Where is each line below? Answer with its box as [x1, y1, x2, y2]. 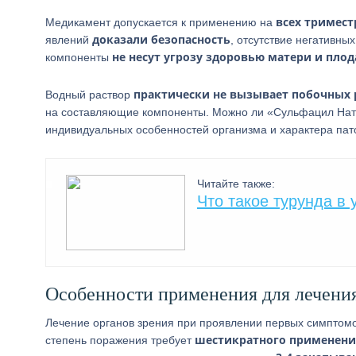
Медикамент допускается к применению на [45, 16, 276, 29]
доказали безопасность [92, 32, 230, 47]
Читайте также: [197, 177, 275, 190]
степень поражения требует [45, 334, 195, 346]
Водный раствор [45, 88, 133, 101]
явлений [45, 33, 92, 46]
